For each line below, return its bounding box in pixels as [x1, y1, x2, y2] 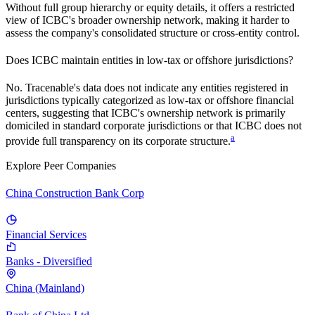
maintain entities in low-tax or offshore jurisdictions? [58, 54, 293, 67]
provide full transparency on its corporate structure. [6, 135, 231, 148]
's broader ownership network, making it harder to [69, 13, 290, 26]
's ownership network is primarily [138, 107, 285, 120]
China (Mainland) [6, 282, 84, 295]
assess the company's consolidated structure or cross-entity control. [6, 26, 300, 39]
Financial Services [6, 229, 86, 241]
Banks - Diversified [6, 255, 92, 268]
